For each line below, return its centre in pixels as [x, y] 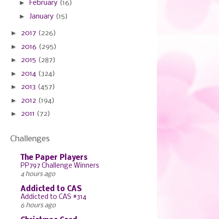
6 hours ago [38, 206]
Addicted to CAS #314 [54, 197]
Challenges [30, 139]
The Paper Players [54, 158]
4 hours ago [38, 174]
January [42, 16]
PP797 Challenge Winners [60, 166]
